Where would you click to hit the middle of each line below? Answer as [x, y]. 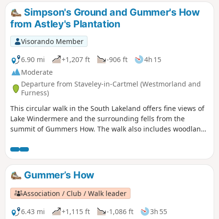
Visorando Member [52, 41]
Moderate [37, 72]
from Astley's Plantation [65, 24]
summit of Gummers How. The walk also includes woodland [108, 129]
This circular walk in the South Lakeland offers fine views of [107, 109]
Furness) [35, 93]
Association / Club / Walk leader [75, 193]
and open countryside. [47, 139]
